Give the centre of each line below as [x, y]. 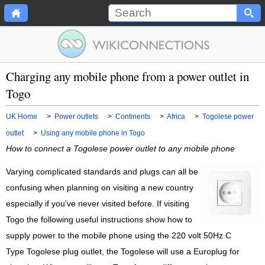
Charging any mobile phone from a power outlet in [127, 76]
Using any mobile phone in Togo [93, 133]
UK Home [22, 117]
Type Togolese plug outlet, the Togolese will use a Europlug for [123, 252]
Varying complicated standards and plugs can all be [102, 172]
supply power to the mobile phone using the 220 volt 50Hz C [119, 236]
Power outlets [76, 117]
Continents [133, 117]
